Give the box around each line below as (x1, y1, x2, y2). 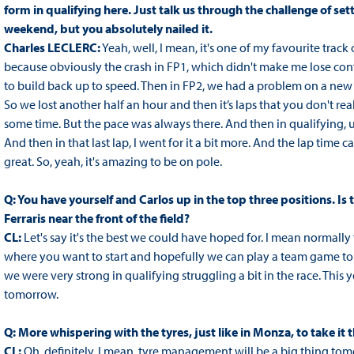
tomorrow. (3, 286, 61, 303)
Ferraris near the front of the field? (3, 210, 190, 227)
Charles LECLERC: (3, 40, 100, 56)
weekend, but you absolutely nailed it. (3, 21, 213, 37)
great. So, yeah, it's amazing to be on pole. (3, 153, 222, 170)
